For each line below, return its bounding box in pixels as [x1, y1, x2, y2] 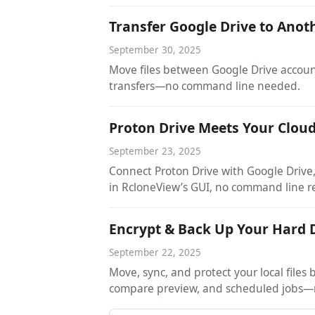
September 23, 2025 [109, 145, 202, 158]
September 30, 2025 [109, 44, 202, 57]
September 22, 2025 [109, 245, 202, 259]
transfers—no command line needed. [109, 78, 301, 94]
